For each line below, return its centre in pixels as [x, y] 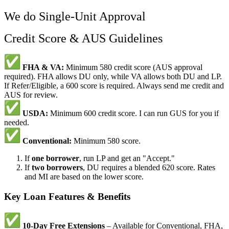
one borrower [55, 158]
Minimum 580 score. [106, 141]
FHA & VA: [43, 67]
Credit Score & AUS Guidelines [83, 39]
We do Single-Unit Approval [75, 17]
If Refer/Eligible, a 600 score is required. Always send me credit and [114, 86]
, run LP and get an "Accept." [127, 158]
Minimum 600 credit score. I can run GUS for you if [133, 113]
